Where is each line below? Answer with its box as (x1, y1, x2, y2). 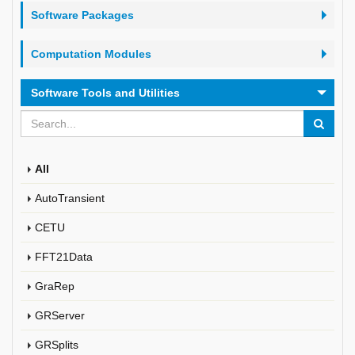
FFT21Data (35, 250, 93, 263)
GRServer (35, 309, 85, 322)
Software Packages (31, 9, 134, 21)
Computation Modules (31, 48, 151, 60)
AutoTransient (35, 192, 105, 204)
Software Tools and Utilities (31, 86, 180, 99)
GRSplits (35, 338, 78, 351)
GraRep (35, 280, 74, 292)
